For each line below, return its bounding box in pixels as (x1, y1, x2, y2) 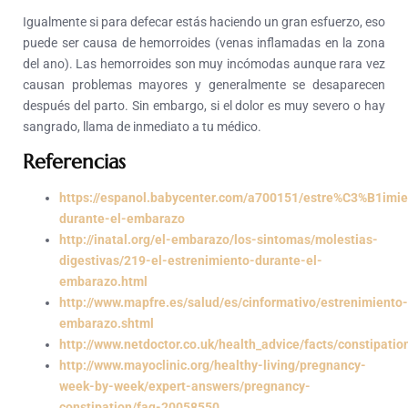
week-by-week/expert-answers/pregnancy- (59, 379, 311, 394)
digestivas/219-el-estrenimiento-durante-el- (59, 253, 322, 269)
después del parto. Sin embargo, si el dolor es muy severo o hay (23, 98, 385, 114)
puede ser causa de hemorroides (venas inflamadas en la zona (23, 36, 385, 51)
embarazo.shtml (59, 316, 154, 331)
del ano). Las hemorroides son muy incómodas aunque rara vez (23, 56, 385, 72)
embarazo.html (59, 274, 148, 290)
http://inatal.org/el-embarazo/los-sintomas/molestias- (59, 232, 378, 248)
